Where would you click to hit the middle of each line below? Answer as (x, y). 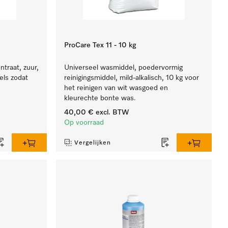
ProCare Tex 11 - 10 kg (101, 45)
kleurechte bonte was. (100, 98)
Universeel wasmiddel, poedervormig (124, 68)
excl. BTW (112, 112)
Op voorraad (84, 123)
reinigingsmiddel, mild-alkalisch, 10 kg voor (132, 78)
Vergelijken (93, 143)
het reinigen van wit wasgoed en (116, 88)
